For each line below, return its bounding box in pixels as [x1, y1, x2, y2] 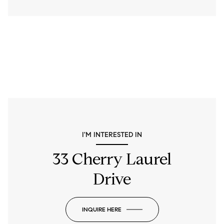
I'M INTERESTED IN [82, 130, 142, 139]
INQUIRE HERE [81, 205, 121, 213]
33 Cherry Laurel [52, 149, 171, 169]
